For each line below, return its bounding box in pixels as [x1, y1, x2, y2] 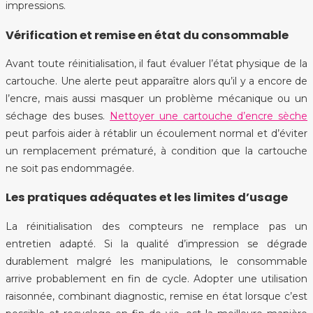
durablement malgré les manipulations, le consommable [6, 254, 307, 268]
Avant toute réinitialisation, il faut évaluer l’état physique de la [6, 57, 307, 70]
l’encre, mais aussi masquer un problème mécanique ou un [6, 92, 307, 105]
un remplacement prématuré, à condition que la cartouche [6, 144, 307, 157]
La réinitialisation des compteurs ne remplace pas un [6, 219, 307, 233]
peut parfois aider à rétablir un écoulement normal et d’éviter [6, 126, 307, 140]
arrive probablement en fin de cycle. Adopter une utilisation [6, 272, 307, 285]
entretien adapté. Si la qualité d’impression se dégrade [6, 237, 307, 250]
